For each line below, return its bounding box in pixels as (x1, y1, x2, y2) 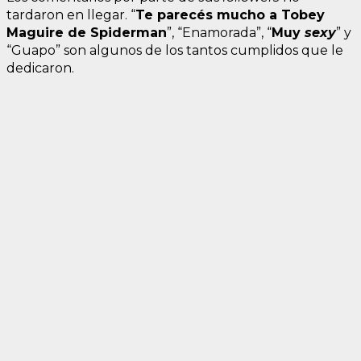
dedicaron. (6, 60, 74, 76)
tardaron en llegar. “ (6, 6, 135, 23)
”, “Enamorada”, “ (167, 24, 272, 40)
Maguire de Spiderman (6, 24, 167, 40)
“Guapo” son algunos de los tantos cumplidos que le (6, 42, 343, 58)
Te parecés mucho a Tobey (135, 6, 325, 23)
